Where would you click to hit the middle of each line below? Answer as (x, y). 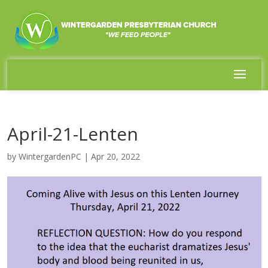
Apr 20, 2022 (115, 156)
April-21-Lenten (72, 134)
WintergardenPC (50, 156)
